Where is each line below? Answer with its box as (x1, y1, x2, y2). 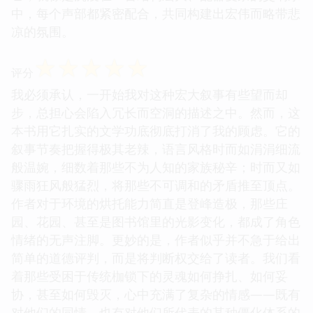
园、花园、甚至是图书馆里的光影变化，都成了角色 (11, 212, 300, 230)
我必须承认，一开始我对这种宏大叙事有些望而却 (11, 85, 288, 103)
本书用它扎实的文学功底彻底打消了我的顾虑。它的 (11, 122, 300, 139)
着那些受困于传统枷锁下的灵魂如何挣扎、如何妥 (11, 267, 288, 284)
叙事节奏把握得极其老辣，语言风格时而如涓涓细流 (11, 140, 300, 157)
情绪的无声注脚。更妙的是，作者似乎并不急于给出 (11, 231, 300, 248)
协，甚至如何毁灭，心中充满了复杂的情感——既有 (11, 285, 300, 303)
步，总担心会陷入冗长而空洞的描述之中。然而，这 (11, 103, 300, 121)
